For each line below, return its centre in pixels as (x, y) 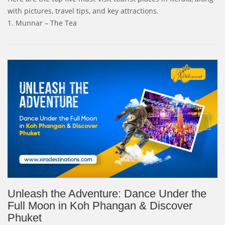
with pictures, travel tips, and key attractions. (83, 11)
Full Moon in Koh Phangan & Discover (100, 205)
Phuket (25, 217)
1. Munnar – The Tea (42, 23)
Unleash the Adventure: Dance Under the (107, 193)
